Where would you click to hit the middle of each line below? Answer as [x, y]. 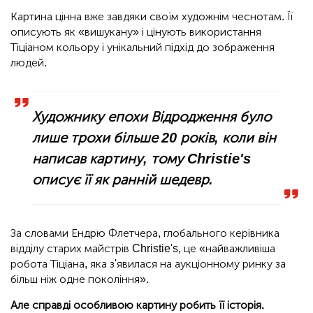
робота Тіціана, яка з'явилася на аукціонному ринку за [148, 264]
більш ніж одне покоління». [80, 279]
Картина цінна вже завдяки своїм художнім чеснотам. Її [152, 17]
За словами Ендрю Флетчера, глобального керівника [145, 233]
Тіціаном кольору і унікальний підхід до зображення [143, 48]
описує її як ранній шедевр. [123, 180]
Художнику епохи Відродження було [152, 117]
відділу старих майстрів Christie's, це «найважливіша [143, 249]
